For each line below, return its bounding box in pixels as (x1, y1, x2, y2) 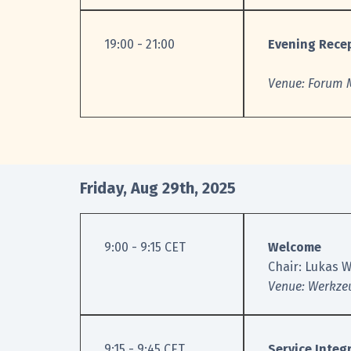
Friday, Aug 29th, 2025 (80, 179, 236, 198)
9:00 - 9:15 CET (104, 240, 186, 255)
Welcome (268, 240, 321, 255)
